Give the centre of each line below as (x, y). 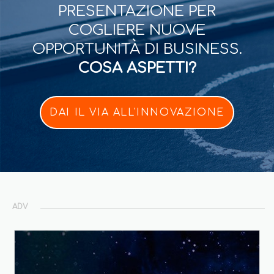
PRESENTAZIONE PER (137, 11)
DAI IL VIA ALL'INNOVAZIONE (137, 112)
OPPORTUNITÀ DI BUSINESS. (137, 49)
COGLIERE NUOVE (137, 30)
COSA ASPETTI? (137, 68)
